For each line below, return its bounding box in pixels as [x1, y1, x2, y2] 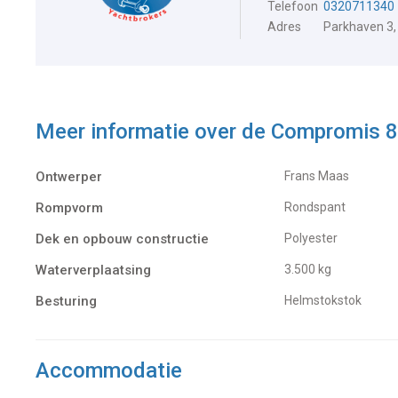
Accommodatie [36, 358, 182, 384]
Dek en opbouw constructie [36, 231, 209, 248]
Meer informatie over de [36, 119, 271, 145]
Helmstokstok [292, 293, 362, 308]
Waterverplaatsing [36, 262, 151, 279]
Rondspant [292, 200, 346, 215]
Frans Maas [291, 169, 349, 184]
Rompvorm [36, 200, 103, 217]
